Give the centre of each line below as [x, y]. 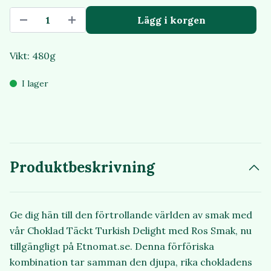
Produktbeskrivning [82, 168]
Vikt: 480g [33, 56]
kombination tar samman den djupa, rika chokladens [131, 262]
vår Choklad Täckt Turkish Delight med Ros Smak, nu [131, 231]
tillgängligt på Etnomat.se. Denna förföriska [112, 247]
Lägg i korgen [171, 20]
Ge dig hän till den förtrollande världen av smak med [131, 215]
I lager [35, 84]
